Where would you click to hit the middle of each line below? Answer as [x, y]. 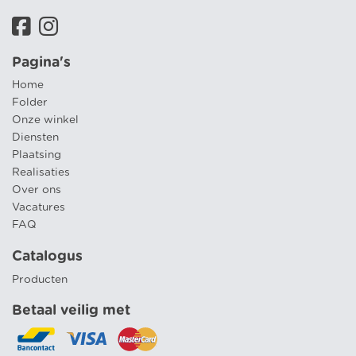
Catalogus [47, 256]
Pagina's [41, 62]
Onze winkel [45, 120]
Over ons [37, 190]
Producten [40, 279]
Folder [30, 103]
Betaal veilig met [71, 311]
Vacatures [39, 208]
